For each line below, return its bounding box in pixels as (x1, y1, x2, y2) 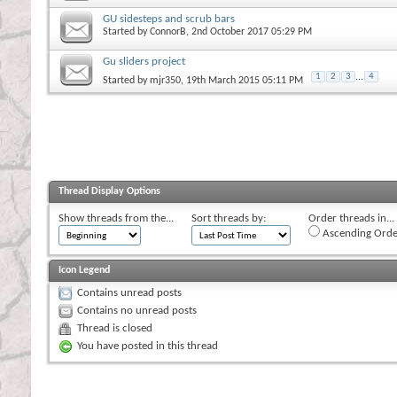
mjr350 (150, 74, 181, 86)
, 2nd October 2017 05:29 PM (186, 26, 312, 37)
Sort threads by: (191, 212, 266, 224)
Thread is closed (77, 322, 152, 334)
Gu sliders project (103, 55, 185, 67)
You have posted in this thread (77, 339, 218, 352)
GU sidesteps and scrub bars (103, 12, 235, 25)
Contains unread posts (77, 286, 182, 299)
